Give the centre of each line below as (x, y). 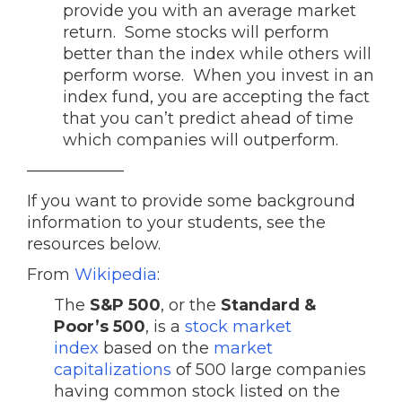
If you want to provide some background (191, 201)
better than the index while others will (217, 54)
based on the (156, 348)
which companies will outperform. (201, 140)
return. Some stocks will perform (196, 32)
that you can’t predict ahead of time (208, 118)
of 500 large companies (269, 370)
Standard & (268, 305)
